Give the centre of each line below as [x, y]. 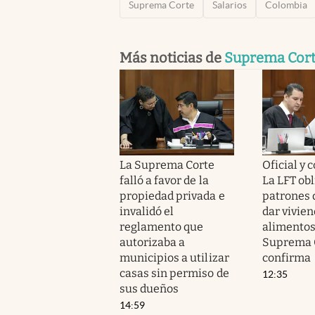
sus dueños [149, 288]
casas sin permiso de [174, 273]
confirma [286, 257]
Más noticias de [172, 57]
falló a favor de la [164, 180]
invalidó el [147, 211]
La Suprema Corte [167, 165]
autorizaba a [153, 242]
